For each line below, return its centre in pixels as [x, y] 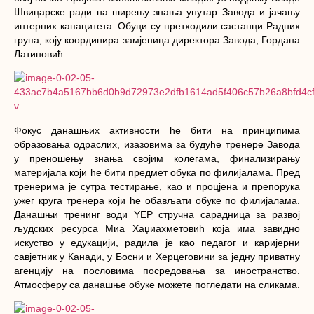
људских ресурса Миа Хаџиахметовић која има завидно [157, 228]
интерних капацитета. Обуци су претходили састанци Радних [157, 26]
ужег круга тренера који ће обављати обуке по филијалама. [157, 200]
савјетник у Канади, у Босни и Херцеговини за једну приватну [157, 256]
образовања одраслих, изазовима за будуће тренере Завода [157, 144]
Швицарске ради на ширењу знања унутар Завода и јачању [157, 12]
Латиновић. [40, 54]
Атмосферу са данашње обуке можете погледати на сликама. [157, 284]
